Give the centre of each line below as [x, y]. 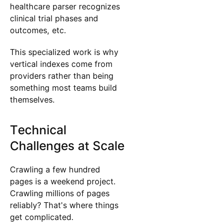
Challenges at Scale [67, 146]
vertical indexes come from [61, 64]
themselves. [33, 100]
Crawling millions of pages [59, 194]
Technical [38, 130]
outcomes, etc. [39, 30]
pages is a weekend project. [62, 182]
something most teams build [63, 88]
